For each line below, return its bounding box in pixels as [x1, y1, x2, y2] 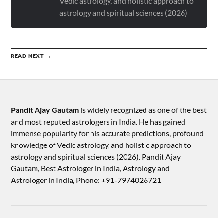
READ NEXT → [11, 53, 52, 59]
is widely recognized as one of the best [79, 105, 207, 114]
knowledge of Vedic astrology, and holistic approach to [11, 140, 192, 149]
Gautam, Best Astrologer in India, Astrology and [11, 163, 170, 173]
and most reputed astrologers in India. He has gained [11, 117, 186, 126]
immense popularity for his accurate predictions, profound [11, 128, 204, 138]
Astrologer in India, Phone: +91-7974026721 [11, 175, 162, 184]
